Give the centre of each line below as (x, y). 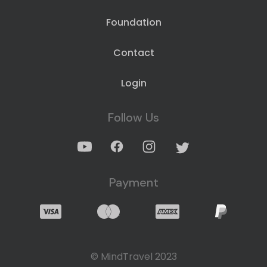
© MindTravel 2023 (133, 257)
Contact (133, 53)
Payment (133, 183)
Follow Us (133, 118)
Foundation (133, 23)
